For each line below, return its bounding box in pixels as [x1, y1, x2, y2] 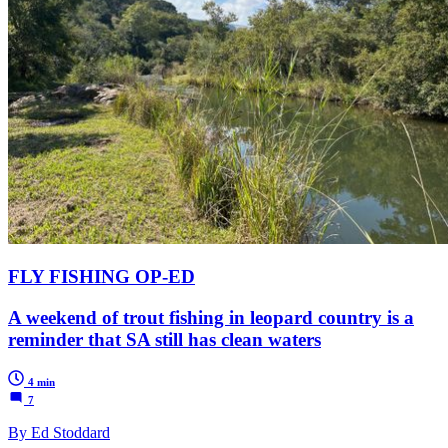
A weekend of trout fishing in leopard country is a [8, 307, 414, 329]
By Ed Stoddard [8, 423, 110, 441]
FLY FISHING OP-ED [8, 266, 195, 288]
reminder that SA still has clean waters [8, 329, 321, 351]
